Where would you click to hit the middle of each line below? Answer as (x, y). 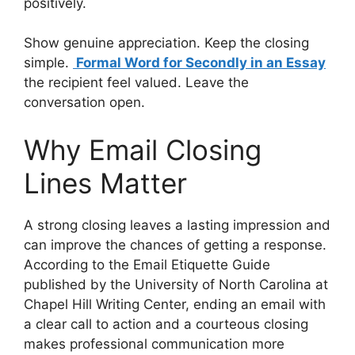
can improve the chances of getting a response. (175, 244)
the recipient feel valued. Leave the (136, 83)
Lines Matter (105, 183)
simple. (48, 63)
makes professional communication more (154, 344)
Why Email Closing (143, 149)
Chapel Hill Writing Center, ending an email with (175, 304)
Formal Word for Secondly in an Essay (199, 63)
